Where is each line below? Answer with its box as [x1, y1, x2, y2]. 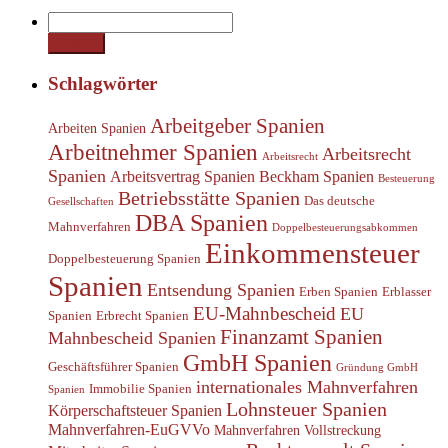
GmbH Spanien [183, 349, 332, 376]
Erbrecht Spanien [96, 308, 189, 323]
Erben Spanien [299, 284, 378, 299]
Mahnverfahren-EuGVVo [48, 420, 210, 438]
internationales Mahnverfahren [196, 376, 418, 397]
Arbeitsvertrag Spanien [110, 167, 255, 185]
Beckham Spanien [259, 167, 374, 185]
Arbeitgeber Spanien [150, 113, 325, 138]
